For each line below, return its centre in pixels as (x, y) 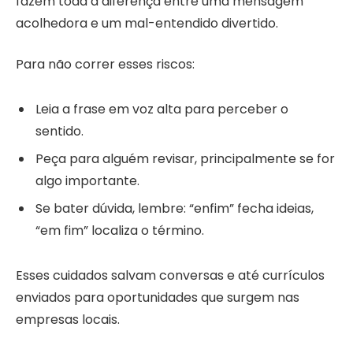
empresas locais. (68, 319)
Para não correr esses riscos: (105, 65)
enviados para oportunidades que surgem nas (158, 297)
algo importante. (87, 180)
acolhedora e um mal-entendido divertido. (147, 23)
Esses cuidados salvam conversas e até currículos (170, 275)
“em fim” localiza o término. (120, 230)
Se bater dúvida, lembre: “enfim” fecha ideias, (175, 208)
